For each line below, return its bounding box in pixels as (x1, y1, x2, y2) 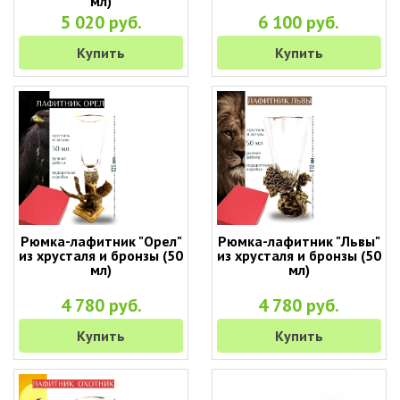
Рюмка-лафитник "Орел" (20, 232, 182, 250)
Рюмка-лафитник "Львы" (217, 232, 380, 250)
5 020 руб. (60, 11, 142, 34)
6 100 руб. (258, 11, 340, 34)
